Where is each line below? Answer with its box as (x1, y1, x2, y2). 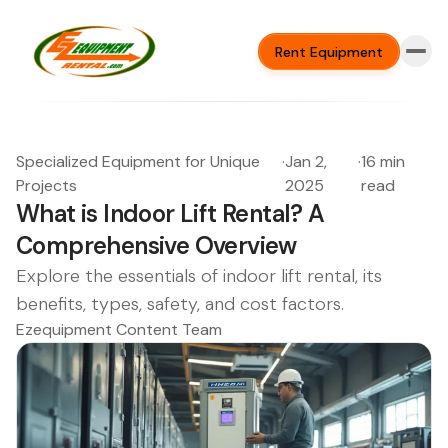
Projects (16, 175, 77, 196)
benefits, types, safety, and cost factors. (16, 292, 344, 316)
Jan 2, (285, 151, 328, 172)
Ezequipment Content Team (16, 319, 222, 340)
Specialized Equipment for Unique (16, 151, 260, 172)
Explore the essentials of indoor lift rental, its (16, 264, 382, 288)
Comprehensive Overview (16, 230, 297, 261)
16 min (361, 151, 406, 172)
